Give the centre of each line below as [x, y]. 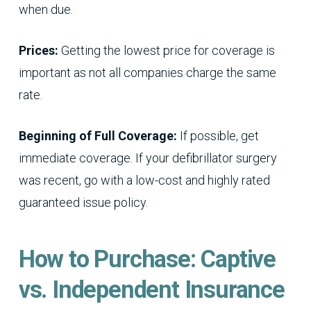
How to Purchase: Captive [147, 259]
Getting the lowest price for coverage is [166, 51]
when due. [45, 10]
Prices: [38, 51]
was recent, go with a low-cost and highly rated [144, 180]
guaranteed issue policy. [83, 203]
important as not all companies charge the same [147, 73]
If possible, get [218, 136]
